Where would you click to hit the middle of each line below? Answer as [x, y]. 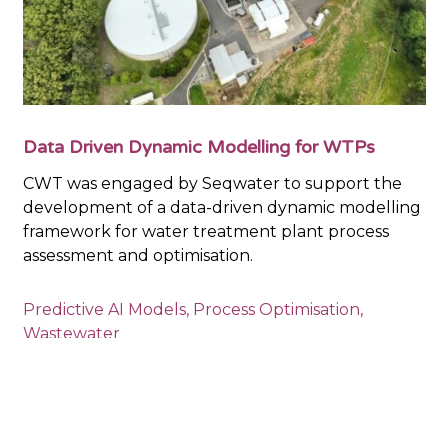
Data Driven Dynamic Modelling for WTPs [198, 146]
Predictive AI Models [104, 309]
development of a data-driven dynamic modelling [221, 207]
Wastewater [71, 333]
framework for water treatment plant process [205, 231]
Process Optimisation [276, 309]
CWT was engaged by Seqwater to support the [212, 183]
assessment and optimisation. [137, 255]
